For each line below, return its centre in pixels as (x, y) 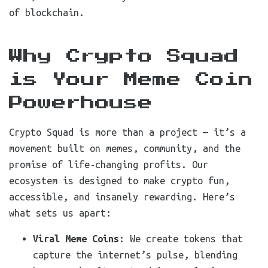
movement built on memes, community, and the (125, 148)
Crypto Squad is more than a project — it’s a (127, 132)
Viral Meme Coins (76, 239)
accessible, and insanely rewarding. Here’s (122, 197)
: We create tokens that (181, 239)
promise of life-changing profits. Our (109, 165)
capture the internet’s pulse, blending (135, 255)
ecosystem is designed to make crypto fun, (119, 181)
